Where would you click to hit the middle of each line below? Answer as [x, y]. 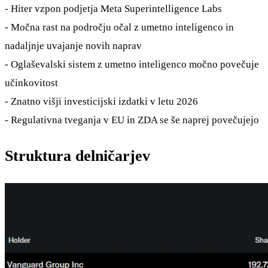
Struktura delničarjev [77, 156]
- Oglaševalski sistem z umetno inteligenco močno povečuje [132, 65]
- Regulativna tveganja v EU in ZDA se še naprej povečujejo [132, 120]
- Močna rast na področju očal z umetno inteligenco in [119, 28]
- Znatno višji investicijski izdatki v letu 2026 [101, 102]
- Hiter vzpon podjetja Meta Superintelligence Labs [113, 9]
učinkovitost [31, 83]
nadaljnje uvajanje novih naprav [73, 46]
